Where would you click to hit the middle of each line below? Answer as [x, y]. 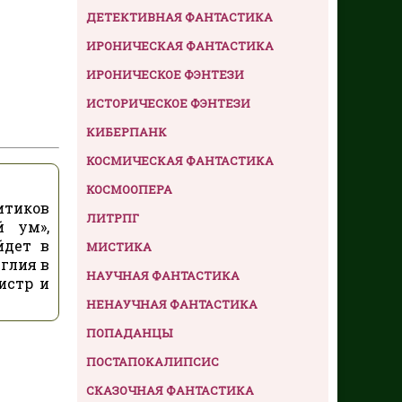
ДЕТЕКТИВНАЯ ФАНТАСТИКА [179, 17]
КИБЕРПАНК [127, 131]
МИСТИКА [119, 246]
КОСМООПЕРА [129, 189]
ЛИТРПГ [113, 218]
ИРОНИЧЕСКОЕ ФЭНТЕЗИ [165, 74]
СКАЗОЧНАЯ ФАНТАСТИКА [170, 390]
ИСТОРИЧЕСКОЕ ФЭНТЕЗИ [168, 103]
